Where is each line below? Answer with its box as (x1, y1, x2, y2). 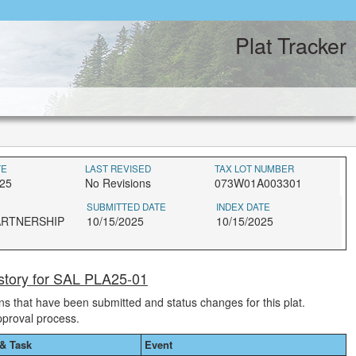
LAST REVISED (84, 162, 151, 175)
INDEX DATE (216, 200, 271, 213)
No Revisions (84, 175, 151, 191)
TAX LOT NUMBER (215, 162, 295, 175)
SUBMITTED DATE (86, 200, 166, 213)
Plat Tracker (235, 29, 346, 60)
